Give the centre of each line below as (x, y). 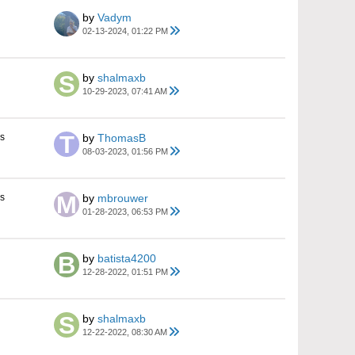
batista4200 (127, 258)
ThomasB (122, 138)
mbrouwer (123, 198)
